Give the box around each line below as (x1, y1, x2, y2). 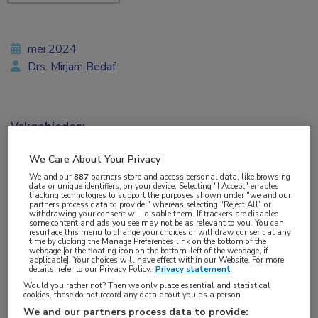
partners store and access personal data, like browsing (89, 171, 291, 183)
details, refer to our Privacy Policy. (29, 263, 153, 275)
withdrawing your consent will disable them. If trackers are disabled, (29, 208, 282, 220)
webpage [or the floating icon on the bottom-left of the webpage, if (29, 245, 269, 257)
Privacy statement (155, 263, 231, 275)
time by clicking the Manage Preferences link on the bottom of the (29, 236, 267, 248)
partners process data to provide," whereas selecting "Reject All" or (29, 199, 272, 211)
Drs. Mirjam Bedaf (25, 59, 116, 75)
